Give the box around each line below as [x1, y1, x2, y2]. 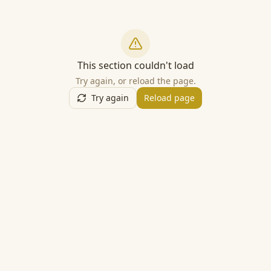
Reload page [144, 92, 195, 103]
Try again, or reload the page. [75, 75, 196, 87]
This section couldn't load [77, 59, 194, 72]
